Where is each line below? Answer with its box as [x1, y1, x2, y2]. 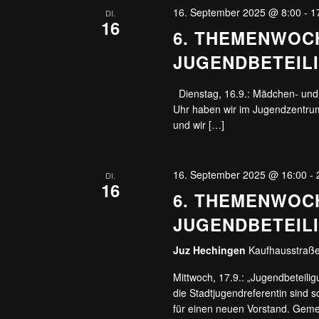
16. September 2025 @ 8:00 [173, 5, 302, 19]
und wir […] [173, 117, 225, 132]
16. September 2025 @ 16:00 [173, 167, 308, 182]
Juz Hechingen [173, 243, 249, 257]
